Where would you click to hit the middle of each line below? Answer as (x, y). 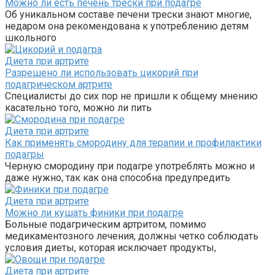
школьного (31, 37)
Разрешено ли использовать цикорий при (102, 72)
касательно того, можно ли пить (78, 107)
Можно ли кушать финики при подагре (94, 212)
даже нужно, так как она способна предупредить (118, 177)
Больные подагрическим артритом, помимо (106, 224)
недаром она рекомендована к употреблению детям (127, 26)
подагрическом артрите (59, 84)
